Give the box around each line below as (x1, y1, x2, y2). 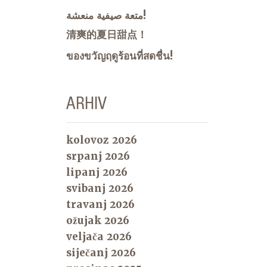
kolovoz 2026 (66, 133, 137, 147)
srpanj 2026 (66, 150, 130, 163)
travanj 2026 (66, 198, 135, 212)
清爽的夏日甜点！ (66, 28, 147, 42)
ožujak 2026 (66, 214, 129, 228)
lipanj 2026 (66, 166, 128, 179)
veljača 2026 (66, 230, 132, 244)
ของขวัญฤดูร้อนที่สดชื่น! (66, 49, 173, 63)
